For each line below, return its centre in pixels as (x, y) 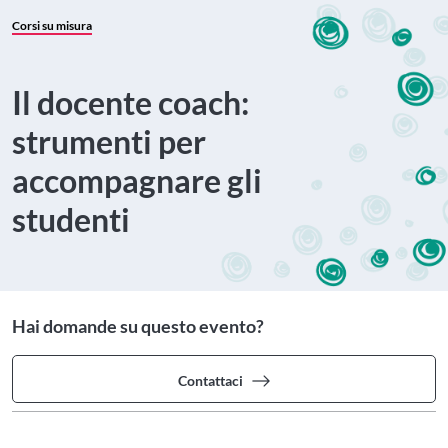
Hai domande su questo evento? (138, 326)
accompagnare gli (137, 180)
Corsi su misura (52, 25)
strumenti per (109, 141)
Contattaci (210, 380)
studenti (71, 219)
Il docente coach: (130, 102)
